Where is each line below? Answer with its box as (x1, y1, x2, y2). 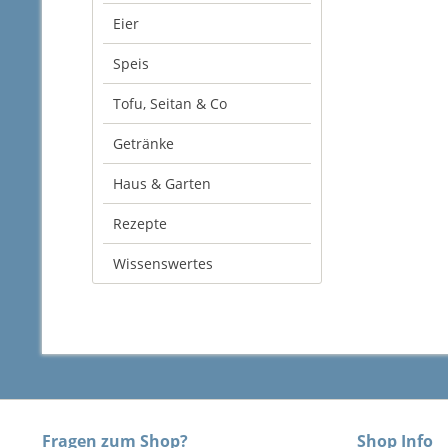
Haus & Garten (113, 174, 211, 193)
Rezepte (113, 214, 167, 233)
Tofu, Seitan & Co (113, 94, 227, 113)
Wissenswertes (113, 254, 213, 273)
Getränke (113, 134, 174, 153)
